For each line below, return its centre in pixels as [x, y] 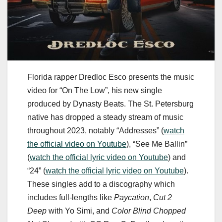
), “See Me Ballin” [157, 144]
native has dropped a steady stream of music [105, 117]
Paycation [132, 198]
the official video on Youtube [77, 144]
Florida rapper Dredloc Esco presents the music [111, 77]
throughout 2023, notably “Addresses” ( [95, 131]
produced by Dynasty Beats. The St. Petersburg [111, 104]
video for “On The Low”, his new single [95, 91]
